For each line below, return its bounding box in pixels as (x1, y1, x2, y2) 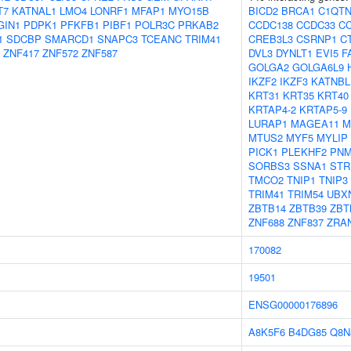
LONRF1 (90, 3, 128, 18)
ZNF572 (42, 45, 78, 60)
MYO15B (168, 3, 209, 18)
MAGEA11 (291, 116, 339, 131)
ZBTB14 (248, 201, 286, 215)
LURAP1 (248, 116, 288, 131)
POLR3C (135, 17, 175, 32)
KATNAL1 (12, 3, 56, 18)
